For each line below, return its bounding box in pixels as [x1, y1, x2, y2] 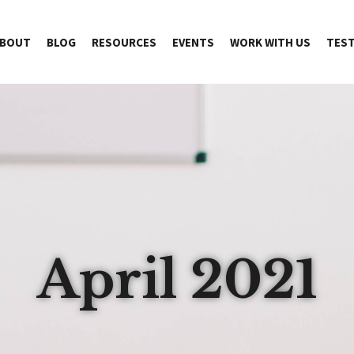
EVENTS [172, 34, 214, 50]
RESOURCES [92, 34, 156, 50]
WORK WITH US [230, 34, 311, 50]
